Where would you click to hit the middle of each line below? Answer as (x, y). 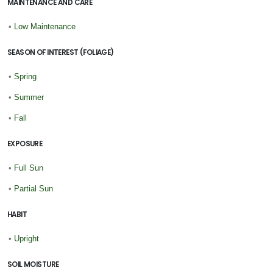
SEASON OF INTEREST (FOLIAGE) (61, 52)
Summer (29, 97)
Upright (27, 238)
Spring (25, 76)
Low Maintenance (45, 26)
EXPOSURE (25, 144)
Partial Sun (34, 188)
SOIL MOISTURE (33, 264)
